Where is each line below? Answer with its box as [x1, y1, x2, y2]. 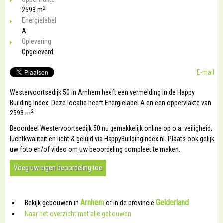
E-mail [197, 68, 214, 76]
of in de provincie [104, 199, 156, 207]
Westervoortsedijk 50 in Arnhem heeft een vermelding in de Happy [10, 88, 195, 96]
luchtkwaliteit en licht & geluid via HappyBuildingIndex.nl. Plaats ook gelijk [10, 135, 214, 143]
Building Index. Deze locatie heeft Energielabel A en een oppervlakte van [10, 99, 211, 107]
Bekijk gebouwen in [25, 199, 80, 207]
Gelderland [156, 198, 189, 207]
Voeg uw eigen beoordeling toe [14, 164, 102, 172]
